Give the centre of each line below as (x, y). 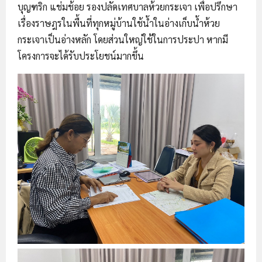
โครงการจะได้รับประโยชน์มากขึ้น (81, 56)
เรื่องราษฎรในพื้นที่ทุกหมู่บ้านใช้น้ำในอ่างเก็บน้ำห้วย (119, 23)
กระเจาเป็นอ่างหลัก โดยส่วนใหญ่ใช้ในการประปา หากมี (123, 39)
